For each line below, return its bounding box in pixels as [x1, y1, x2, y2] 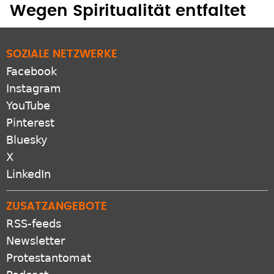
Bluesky [6, 133, 48, 147]
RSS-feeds [6, 217, 61, 231]
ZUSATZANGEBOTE [6, 201, 107, 213]
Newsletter [6, 234, 65, 248]
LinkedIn [6, 168, 51, 181]
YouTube [6, 99, 50, 113]
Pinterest [6, 116, 54, 130]
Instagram [6, 82, 61, 95]
